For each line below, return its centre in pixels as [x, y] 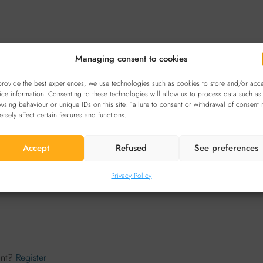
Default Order [146, 156]
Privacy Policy [131, 175]
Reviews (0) [25, 97]
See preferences [227, 148]
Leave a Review [231, 156]
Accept [36, 148]
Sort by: [102, 156]
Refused [131, 148]
